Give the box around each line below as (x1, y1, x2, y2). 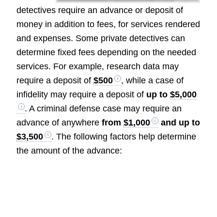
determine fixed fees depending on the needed (16, 47, 196, 58)
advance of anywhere (16, 118, 102, 128)
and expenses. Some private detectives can (16, 33, 185, 44)
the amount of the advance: (16, 146, 122, 156)
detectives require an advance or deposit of (16, 5, 183, 15)
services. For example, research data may (16, 62, 179, 72)
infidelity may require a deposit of (16, 90, 146, 100)
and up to (158, 118, 200, 128)
